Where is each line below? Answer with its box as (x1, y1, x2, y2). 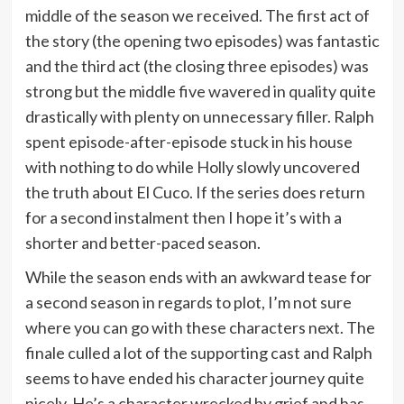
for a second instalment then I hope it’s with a (24, 207, 342, 227)
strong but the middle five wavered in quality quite (24, 80, 376, 101)
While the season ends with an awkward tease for (24, 266, 372, 287)
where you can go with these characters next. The (24, 317, 375, 337)
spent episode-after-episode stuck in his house (24, 131, 353, 151)
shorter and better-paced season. (24, 232, 261, 252)
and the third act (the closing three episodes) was (24, 55, 369, 76)
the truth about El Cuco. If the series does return (24, 181, 365, 202)
